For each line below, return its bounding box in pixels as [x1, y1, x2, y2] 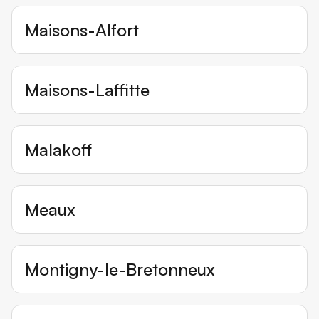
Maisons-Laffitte [25, 79, 150, 101]
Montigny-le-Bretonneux [25, 258, 215, 281]
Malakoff [25, 139, 92, 161]
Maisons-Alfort [25, 19, 139, 41]
